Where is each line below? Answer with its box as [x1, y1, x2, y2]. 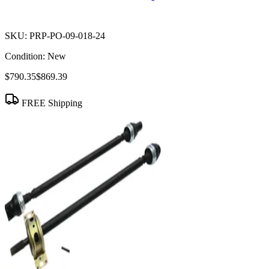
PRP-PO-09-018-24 [29, 31, 105, 41]
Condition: [5, 51, 45, 62]
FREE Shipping [19, 98, 82, 109]
